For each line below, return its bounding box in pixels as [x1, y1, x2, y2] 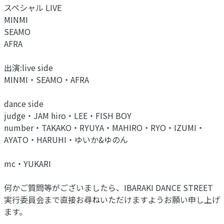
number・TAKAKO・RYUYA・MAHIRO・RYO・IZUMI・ [4, 121, 204, 133]
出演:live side [4, 61, 53, 73]
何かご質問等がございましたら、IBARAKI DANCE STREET [4, 181, 213, 193]
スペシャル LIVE [4, 1, 61, 13]
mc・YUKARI [4, 157, 51, 169]
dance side [4, 97, 43, 109]
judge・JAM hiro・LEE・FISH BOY [4, 109, 131, 121]
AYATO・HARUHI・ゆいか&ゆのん [4, 133, 128, 145]
